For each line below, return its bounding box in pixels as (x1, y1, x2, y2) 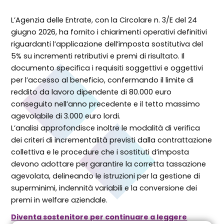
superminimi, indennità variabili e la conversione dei (11, 182, 197, 193)
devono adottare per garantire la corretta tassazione (11, 158, 206, 169)
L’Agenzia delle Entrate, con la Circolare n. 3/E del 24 (11, 14, 197, 25)
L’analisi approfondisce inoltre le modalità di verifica (11, 122, 200, 133)
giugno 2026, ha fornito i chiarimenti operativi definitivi (11, 26, 207, 37)
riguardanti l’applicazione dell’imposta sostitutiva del (11, 38, 203, 49)
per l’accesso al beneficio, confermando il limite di (11, 74, 194, 85)
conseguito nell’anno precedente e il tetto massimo (11, 98, 200, 109)
